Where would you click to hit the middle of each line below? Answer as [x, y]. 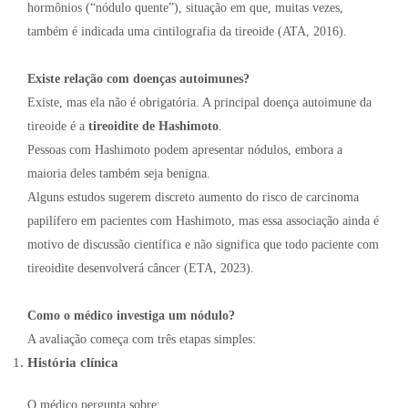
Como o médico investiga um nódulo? [131, 315]
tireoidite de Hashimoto [153, 126]
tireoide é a [58, 126]
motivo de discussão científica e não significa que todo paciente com [203, 244]
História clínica [73, 362]
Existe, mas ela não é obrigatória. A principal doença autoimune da [199, 102]
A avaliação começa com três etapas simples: [142, 339]
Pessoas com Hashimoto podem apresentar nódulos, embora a [185, 149]
